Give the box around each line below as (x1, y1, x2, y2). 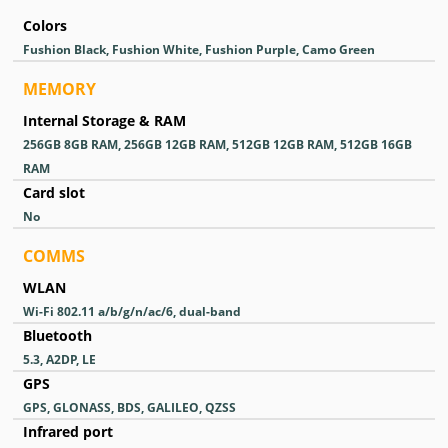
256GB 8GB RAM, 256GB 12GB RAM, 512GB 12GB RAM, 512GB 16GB (23, 136, 412, 153)
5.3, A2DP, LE (23, 351, 96, 368)
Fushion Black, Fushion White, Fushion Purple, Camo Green (23, 41, 375, 58)
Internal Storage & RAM (23, 111, 186, 130)
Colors (23, 16, 67, 35)
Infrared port (23, 422, 113, 441)
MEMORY (23, 78, 96, 100)
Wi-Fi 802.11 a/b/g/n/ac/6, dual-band (23, 303, 241, 320)
